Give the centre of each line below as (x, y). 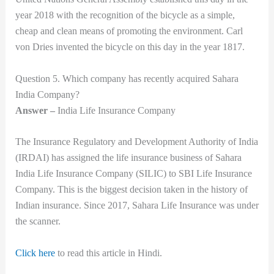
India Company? (47, 94)
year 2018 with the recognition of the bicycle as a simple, (125, 15)
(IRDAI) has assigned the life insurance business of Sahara (128, 158)
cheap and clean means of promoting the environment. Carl (129, 31)
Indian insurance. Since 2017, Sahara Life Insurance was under (137, 206)
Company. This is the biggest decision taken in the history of (131, 190)
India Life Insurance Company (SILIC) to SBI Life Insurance (133, 174)
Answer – (36, 110)
